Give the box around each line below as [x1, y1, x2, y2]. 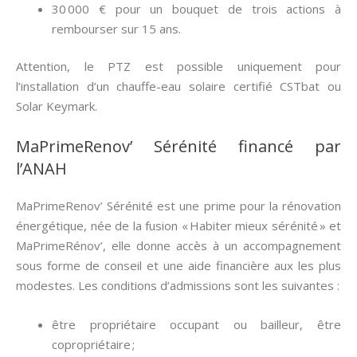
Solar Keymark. [16, 98, 97, 114]
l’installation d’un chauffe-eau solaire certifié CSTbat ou [16, 78, 341, 94]
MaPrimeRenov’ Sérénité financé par [16, 135, 341, 157]
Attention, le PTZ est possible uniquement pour [16, 58, 341, 74]
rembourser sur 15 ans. [52, 20, 181, 37]
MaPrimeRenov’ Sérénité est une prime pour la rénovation [16, 198, 341, 214]
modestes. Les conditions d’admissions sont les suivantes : [16, 277, 339, 293]
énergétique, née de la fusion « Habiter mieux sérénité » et [16, 218, 341, 233]
